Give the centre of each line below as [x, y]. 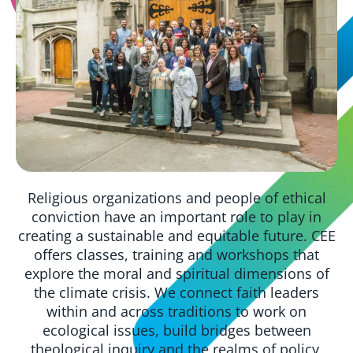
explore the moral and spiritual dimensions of [176, 273]
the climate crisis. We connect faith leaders [176, 292]
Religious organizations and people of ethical [176, 197]
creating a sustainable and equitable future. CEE [176, 235]
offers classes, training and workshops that [176, 254]
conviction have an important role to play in [176, 216]
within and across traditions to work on [176, 311]
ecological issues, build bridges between [176, 330]
